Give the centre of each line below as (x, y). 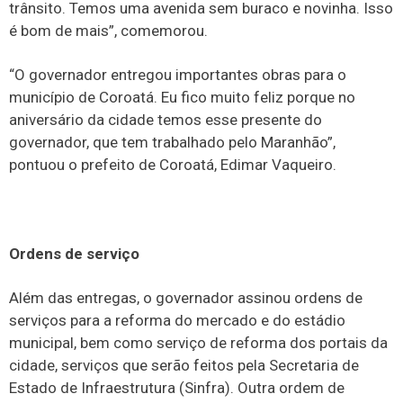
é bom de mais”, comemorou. (108, 30)
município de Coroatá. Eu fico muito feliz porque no (182, 98)
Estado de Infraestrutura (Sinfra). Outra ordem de (177, 388)
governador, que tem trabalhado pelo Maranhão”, (172, 143)
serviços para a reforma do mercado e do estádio (177, 321)
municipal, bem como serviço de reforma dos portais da (198, 343)
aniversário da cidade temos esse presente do (166, 120)
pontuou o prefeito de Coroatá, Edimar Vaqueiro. (173, 165)
